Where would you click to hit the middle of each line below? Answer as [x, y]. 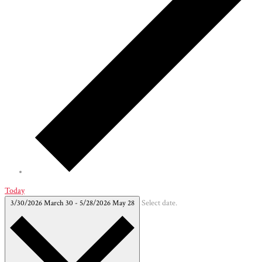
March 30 [59, 203]
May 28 [123, 203]
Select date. [159, 203]
